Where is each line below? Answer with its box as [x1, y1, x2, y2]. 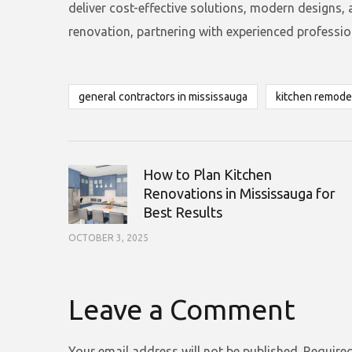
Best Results [143, 204, 222, 220]
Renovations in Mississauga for [143, 185, 335, 201]
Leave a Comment [68, 293, 295, 325]
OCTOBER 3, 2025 [68, 233, 148, 243]
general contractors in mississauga [79, 90, 247, 103]
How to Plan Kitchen [143, 167, 272, 182]
